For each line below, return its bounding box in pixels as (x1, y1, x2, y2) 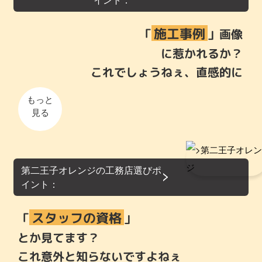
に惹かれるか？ (161, 45, 243, 62)
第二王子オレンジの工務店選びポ (20, 163, 161, 177)
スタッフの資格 (32, 209, 122, 227)
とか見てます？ (18, 229, 99, 246)
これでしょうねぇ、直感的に (91, 64, 243, 81)
